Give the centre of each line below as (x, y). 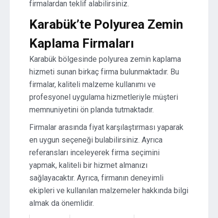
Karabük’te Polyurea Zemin (106, 24)
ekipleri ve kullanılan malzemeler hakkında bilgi (109, 191)
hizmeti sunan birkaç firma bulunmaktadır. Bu (104, 72)
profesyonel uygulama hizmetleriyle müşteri (104, 97)
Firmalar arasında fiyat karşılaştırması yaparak (106, 127)
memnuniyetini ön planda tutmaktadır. (91, 110)
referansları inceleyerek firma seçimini (94, 153)
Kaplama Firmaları (82, 43)
